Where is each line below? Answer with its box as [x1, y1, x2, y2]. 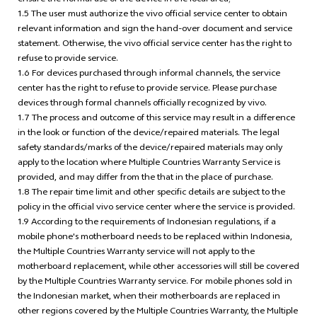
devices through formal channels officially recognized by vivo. [17, 96, 267, 113]
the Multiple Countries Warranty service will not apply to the [17, 245, 255, 261]
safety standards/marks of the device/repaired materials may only [17, 141, 282, 157]
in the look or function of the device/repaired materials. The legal [17, 126, 279, 142]
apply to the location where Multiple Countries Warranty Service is [17, 156, 280, 172]
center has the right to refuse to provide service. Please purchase [17, 81, 277, 98]
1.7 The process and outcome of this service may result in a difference [17, 111, 295, 127]
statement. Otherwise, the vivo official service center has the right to [17, 37, 292, 53]
